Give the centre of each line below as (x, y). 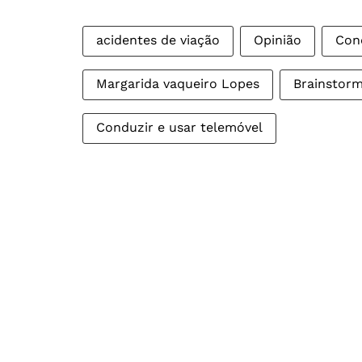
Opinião (278, 40)
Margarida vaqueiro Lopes (178, 84)
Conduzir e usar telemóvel (179, 127)
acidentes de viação (158, 40)
